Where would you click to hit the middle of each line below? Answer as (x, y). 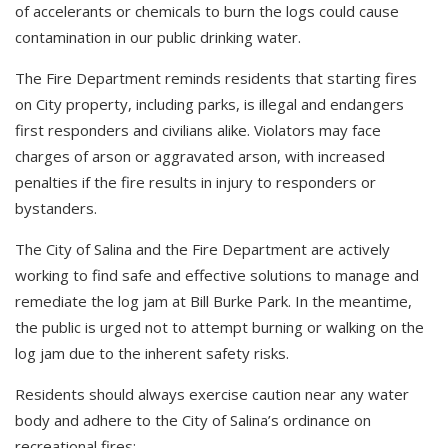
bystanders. (56, 207)
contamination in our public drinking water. (158, 36)
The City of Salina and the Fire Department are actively (202, 248)
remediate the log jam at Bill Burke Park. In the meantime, (213, 300)
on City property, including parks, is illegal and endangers (209, 103)
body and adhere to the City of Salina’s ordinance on (193, 419)
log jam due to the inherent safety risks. (152, 352)
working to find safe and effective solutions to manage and (217, 274)
